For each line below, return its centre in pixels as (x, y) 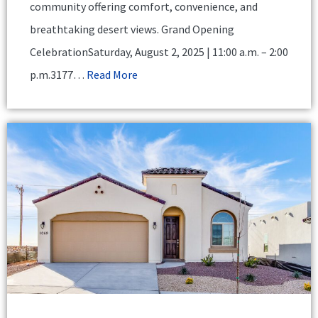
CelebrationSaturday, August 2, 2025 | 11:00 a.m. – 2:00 (159, 52)
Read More (112, 75)
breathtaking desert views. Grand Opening (132, 29)
